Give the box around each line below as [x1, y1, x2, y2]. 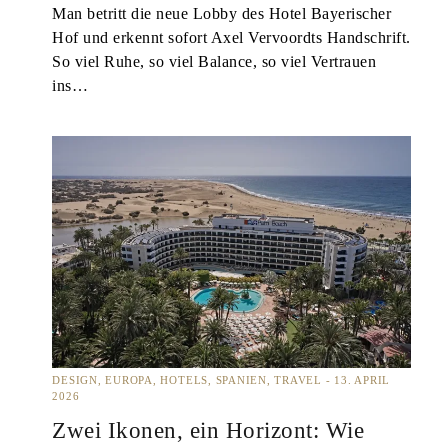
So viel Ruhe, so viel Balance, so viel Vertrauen [52, 53, 377, 72]
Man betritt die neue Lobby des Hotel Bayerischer [52, 5, 392, 24]
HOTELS [160, 373, 209, 386]
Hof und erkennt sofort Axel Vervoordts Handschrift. [52, 29, 411, 48]
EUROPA [105, 373, 153, 386]
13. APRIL [330, 373, 391, 386]
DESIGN [52, 373, 98, 386]
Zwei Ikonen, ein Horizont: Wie [52, 418, 365, 444]
